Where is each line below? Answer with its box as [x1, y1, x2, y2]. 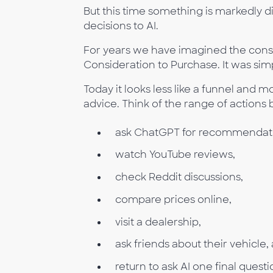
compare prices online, [115, 193, 232, 206]
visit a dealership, [115, 215, 201, 229]
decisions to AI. [83, 19, 158, 33]
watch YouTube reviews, [115, 148, 235, 161]
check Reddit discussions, [115, 171, 243, 184]
